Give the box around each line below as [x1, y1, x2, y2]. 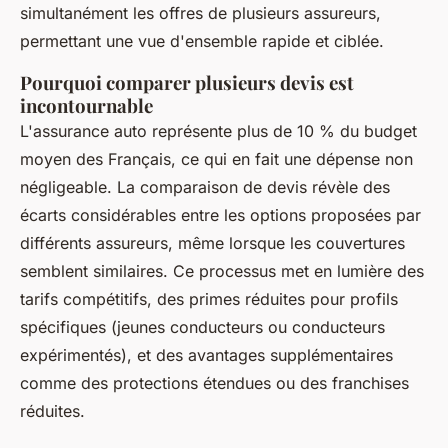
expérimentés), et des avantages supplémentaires [20, 344, 393, 365]
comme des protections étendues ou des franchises [20, 372, 409, 393]
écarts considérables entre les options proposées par [20, 204, 421, 225]
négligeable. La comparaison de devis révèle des [20, 176, 390, 197]
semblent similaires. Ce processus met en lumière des [20, 260, 424, 281]
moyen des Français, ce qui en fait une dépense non [20, 148, 413, 169]
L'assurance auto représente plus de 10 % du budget [20, 120, 417, 141]
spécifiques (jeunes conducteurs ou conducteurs [20, 316, 385, 337]
